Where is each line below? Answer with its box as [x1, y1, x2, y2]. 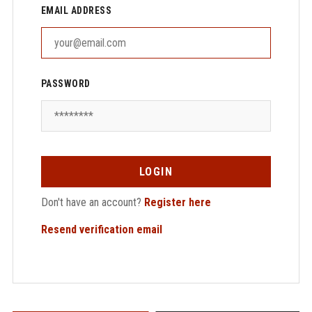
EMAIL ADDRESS [40, 5, 112, 16]
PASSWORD [40, 78, 91, 89]
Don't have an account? [40, 196, 144, 209]
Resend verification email [40, 223, 162, 236]
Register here [143, 196, 211, 209]
